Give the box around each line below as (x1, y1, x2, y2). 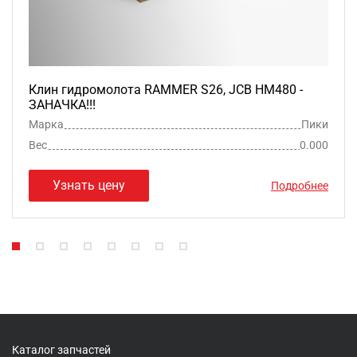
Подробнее (271, 178, 328, 192)
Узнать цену (53, 177, 125, 193)
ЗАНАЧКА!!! (29, 96, 96, 112)
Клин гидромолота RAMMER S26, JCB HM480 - (29, 81, 303, 97)
